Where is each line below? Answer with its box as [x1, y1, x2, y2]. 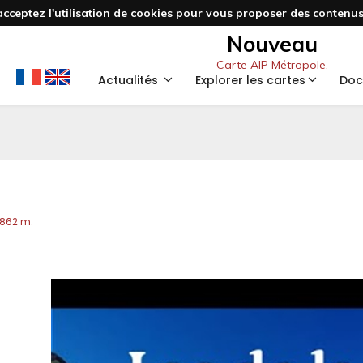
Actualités [98, 72, 161, 88]
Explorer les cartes [195, 72, 305, 88]
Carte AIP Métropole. [216, 58, 328, 72]
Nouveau [227, 30, 318, 58]
